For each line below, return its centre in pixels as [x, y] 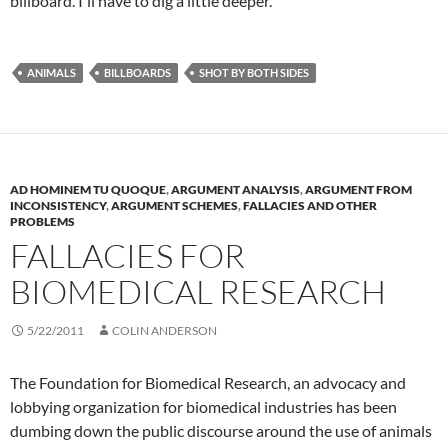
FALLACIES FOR [127, 255]
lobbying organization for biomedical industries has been [203, 406]
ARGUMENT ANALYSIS [235, 189]
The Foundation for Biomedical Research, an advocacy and [208, 382]
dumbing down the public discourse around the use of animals [221, 430]
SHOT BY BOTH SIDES [254, 72]
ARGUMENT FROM [358, 189]
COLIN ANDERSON [164, 330]
